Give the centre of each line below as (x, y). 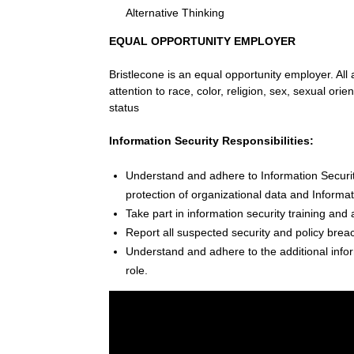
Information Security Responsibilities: (211, 141)
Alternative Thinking (175, 13)
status (124, 108)
